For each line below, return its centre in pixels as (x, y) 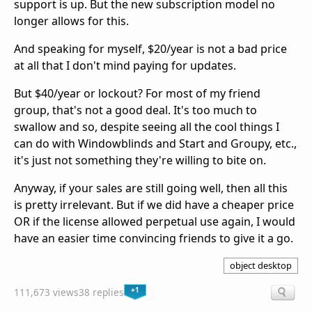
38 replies (101, 292)
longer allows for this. (71, 21)
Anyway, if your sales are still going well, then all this (151, 188)
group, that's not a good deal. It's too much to (135, 110)
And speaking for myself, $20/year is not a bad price (150, 49)
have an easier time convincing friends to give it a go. (154, 239)
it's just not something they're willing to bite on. (140, 161)
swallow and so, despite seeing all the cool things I (147, 127)
